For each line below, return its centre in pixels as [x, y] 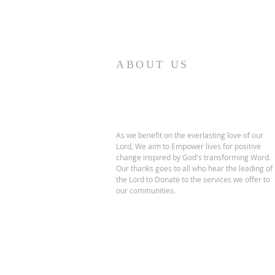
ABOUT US [153, 65]
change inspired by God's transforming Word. [193, 157]
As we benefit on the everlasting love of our [190, 135]
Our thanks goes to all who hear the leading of [194, 168]
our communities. [146, 191]
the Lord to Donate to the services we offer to [193, 180]
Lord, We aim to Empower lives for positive [188, 146]
